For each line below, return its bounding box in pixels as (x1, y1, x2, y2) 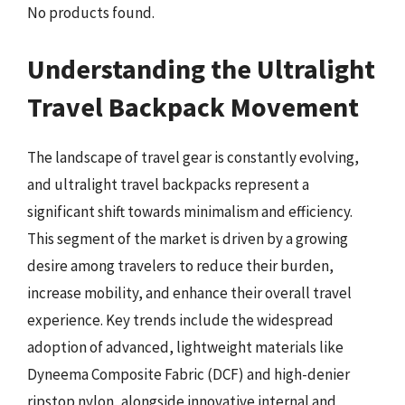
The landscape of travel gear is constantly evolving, (27, 146, 359, 167)
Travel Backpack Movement (27, 89, 359, 124)
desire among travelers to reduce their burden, (27, 255, 334, 276)
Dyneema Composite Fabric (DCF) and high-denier (27, 363, 350, 384)
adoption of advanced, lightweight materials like (27, 336, 344, 357)
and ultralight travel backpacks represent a (27, 174, 309, 194)
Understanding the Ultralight (27, 51, 375, 86)
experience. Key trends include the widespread (27, 309, 334, 330)
